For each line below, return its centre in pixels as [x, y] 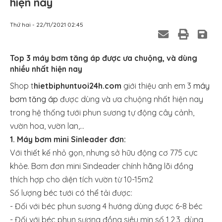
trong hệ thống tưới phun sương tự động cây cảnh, [102, 112]
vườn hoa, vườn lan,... [47, 126]
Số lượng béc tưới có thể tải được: [72, 193]
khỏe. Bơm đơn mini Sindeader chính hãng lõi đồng [102, 166]
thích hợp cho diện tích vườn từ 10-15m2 [82, 179]
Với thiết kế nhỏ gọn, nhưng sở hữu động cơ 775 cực [104, 153]
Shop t [22, 86]
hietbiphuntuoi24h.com [79, 86]
